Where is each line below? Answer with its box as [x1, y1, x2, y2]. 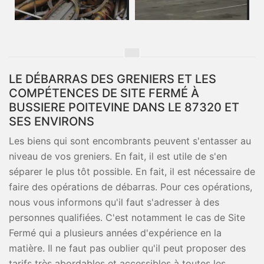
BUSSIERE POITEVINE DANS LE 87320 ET [9, 100, 239, 114]
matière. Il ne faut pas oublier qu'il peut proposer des [9, 242, 246, 254]
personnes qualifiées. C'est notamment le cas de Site [9, 212, 245, 223]
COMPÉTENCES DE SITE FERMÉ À [9, 86, 199, 100]
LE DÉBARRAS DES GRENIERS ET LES [9, 72, 216, 86]
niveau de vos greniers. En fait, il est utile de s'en [9, 150, 227, 162]
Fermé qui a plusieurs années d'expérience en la [9, 227, 222, 239]
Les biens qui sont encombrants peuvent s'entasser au [9, 135, 251, 147]
